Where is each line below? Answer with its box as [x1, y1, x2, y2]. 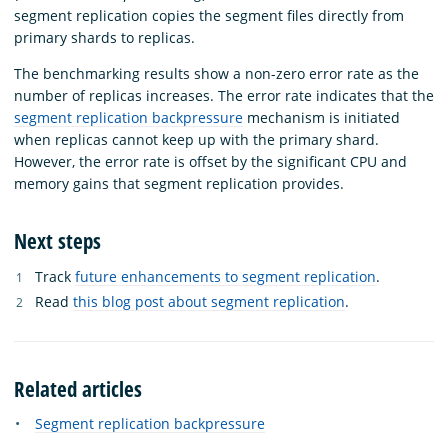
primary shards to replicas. [14, 27, 195, 47]
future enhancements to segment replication [75, 266, 376, 286]
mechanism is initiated [243, 107, 400, 127]
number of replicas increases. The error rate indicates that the [14, 85, 434, 105]
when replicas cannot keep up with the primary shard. [14, 129, 379, 149]
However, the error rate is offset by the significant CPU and [14, 151, 407, 171]
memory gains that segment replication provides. [14, 173, 344, 193]
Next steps [14, 227, 101, 256]
